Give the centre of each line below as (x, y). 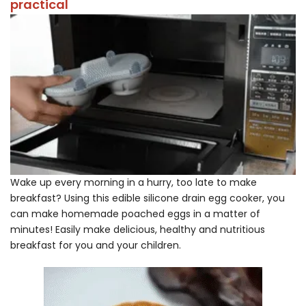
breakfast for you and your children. (96, 246)
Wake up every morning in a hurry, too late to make (134, 183)
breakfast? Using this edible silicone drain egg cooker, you (148, 198)
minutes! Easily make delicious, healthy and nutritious (138, 230)
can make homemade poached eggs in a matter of (135, 214)
